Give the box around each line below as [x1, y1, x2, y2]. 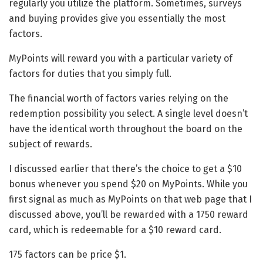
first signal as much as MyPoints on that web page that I [9, 194, 252, 205]
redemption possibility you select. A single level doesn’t [9, 108, 248, 120]
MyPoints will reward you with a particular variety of [9, 53, 232, 65]
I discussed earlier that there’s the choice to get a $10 [9, 163, 242, 175]
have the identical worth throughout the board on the [9, 123, 242, 135]
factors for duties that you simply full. [9, 68, 171, 80]
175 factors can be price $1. [9, 249, 126, 261]
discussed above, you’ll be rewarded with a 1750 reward [9, 209, 248, 221]
